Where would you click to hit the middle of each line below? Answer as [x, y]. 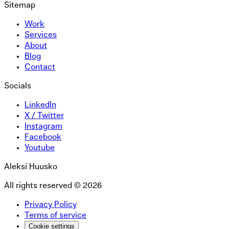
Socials [18, 86]
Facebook [43, 137]
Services [41, 35]
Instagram [43, 126]
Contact [40, 67]
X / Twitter [44, 115]
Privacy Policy [51, 204]
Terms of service [55, 215]
